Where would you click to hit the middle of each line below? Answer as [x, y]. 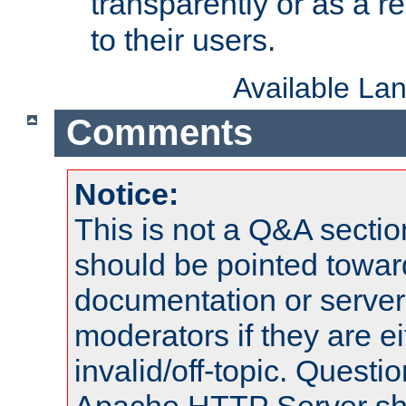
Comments [159, 133]
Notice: [126, 194]
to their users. [183, 39]
